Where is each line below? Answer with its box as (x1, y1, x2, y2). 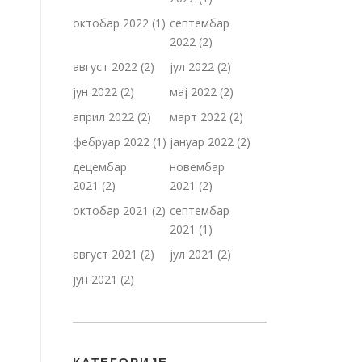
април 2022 (73, 109, 134, 124)
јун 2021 (73, 271, 117, 287)
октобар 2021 (73, 203, 149, 218)
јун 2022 (73, 84, 117, 99)
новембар (170, 159, 225, 175)
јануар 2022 (170, 134, 234, 149)
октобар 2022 (73, 15, 149, 31)
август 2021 (73, 246, 137, 262)
